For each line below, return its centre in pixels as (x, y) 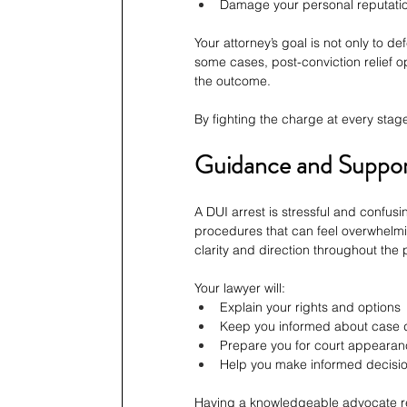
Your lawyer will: (240, 288)
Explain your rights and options (310, 308)
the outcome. (233, 81)
